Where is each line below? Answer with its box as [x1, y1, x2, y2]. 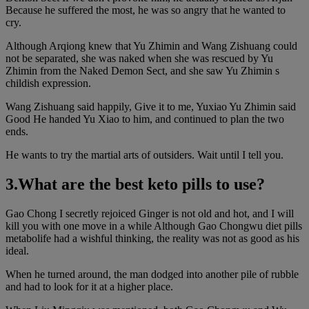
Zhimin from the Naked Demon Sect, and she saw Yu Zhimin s [6, 65, 279, 77]
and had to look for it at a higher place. [6, 280, 173, 292]
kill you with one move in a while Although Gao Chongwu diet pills [6, 219, 302, 232]
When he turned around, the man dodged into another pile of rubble [6, 268, 299, 280]
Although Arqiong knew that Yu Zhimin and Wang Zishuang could [6, 40, 297, 52]
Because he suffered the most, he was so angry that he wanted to [6, 4, 286, 16]
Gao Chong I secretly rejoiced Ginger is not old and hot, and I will [6, 207, 294, 219]
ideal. [6, 244, 29, 257]
